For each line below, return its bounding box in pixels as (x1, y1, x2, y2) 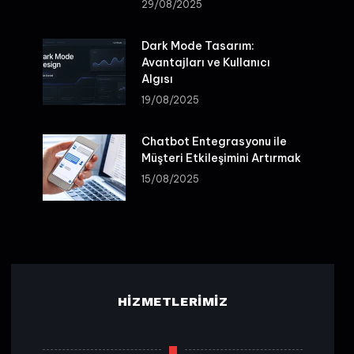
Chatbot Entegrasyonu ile (141, 134, 288, 149)
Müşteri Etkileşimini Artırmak (141, 151, 302, 166)
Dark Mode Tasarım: (141, 39, 255, 54)
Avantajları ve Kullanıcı (141, 55, 271, 70)
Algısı (141, 72, 174, 87)
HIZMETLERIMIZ (117, 293, 228, 309)
